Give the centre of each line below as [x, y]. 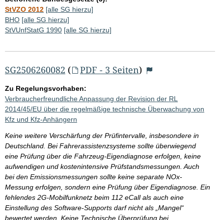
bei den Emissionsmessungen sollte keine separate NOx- [94, 177]
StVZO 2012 [24, 9]
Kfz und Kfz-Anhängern [41, 119]
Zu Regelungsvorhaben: [46, 88]
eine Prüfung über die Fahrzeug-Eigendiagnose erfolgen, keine [103, 156]
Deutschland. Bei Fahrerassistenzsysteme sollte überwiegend [100, 146]
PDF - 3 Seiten [109, 69]
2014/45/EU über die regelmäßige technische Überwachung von [105, 109]
